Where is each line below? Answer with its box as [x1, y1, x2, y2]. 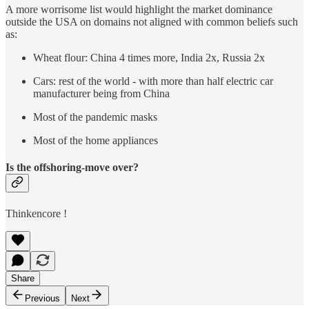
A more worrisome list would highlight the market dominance [6, 3, 272, 16]
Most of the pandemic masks [33, 111, 157, 123]
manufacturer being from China [33, 88, 170, 100]
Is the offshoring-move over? [6, 161, 139, 174]
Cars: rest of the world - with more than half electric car [33, 75, 273, 88]
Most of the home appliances [33, 134, 158, 147]
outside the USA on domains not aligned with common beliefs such [6, 16, 298, 28]
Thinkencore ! [6, 207, 67, 219]
